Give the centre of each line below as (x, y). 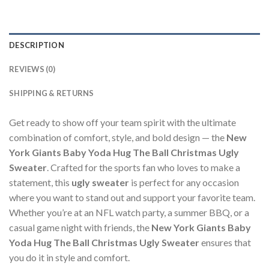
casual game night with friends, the (80, 227)
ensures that (225, 242)
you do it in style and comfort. (69, 257)
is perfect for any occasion (184, 182)
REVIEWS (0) (32, 69)
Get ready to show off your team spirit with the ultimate (122, 122)
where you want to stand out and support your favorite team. (132, 197)
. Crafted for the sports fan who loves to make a (144, 167)
